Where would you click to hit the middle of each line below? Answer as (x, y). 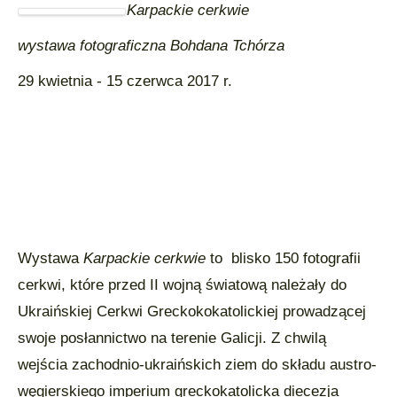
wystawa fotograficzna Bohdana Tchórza (151, 46)
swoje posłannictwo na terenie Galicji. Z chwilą (172, 338)
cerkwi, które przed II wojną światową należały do (182, 285)
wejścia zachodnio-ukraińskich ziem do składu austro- (197, 365)
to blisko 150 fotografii (283, 258)
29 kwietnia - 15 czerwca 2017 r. (125, 81)
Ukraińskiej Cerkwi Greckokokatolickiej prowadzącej (192, 311)
